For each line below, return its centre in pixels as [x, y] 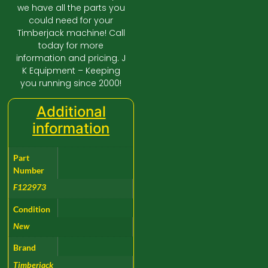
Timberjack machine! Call [71, 33]
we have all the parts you [71, 7]
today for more [71, 45]
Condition [32, 209]
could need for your [71, 20]
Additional [71, 112]
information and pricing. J [71, 58]
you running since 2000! [71, 83]
